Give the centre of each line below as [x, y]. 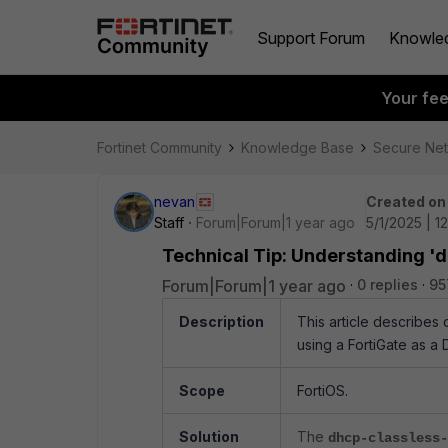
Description [221, 321]
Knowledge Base [297, 147]
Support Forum [311, 37]
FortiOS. [322, 390]
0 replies [387, 284]
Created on [406, 201]
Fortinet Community [159, 147]
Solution [209, 436]
